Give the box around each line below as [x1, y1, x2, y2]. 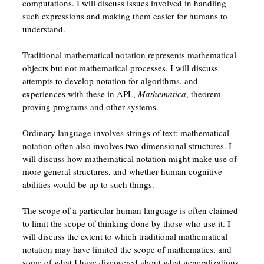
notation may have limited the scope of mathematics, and [22, 243, 232, 255]
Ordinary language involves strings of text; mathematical [22, 126, 229, 138]
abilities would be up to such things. [22, 178, 154, 190]
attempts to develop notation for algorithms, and [22, 74, 198, 87]
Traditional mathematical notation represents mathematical [22, 48, 236, 61]
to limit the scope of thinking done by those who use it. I [22, 217, 230, 229]
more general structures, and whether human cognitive [22, 165, 222, 177]
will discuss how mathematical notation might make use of [22, 152, 237, 164]
